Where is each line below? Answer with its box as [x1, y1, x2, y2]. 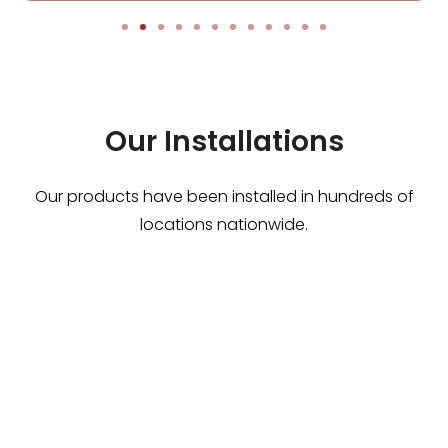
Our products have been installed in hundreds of [34, 185, 414, 209]
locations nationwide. [140, 213, 308, 237]
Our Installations [104, 122, 344, 162]
